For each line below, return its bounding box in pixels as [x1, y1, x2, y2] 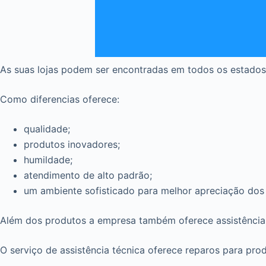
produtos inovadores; [24, 138, 120, 150]
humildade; [24, 154, 72, 166]
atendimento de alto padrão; [24, 169, 152, 181]
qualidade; [24, 123, 70, 135]
